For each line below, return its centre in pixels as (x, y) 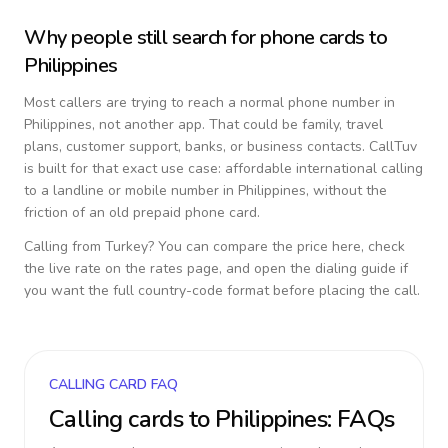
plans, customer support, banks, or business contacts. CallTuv (220, 146)
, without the (346, 190)
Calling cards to (132, 419)
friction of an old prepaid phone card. (142, 212)
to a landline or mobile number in (131, 190)
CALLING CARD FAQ (113, 384)
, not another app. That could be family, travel (237, 124)
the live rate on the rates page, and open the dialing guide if (216, 268)
